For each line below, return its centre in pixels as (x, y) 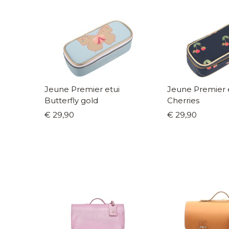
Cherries (183, 101)
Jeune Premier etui (82, 89)
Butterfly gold (71, 101)
